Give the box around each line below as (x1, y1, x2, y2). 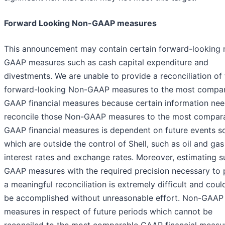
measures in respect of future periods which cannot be (4, 206, 212, 217)
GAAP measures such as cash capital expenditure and (4, 57, 208, 68)
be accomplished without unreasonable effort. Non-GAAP (4, 193, 223, 203)
